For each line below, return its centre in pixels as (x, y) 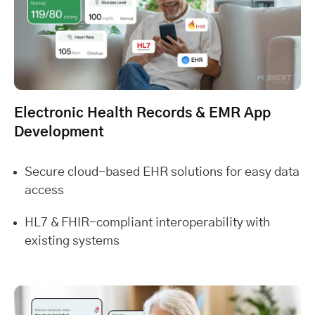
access (44, 190)
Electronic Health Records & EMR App (142, 113)
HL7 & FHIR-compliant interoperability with (147, 223)
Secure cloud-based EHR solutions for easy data (162, 172)
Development (59, 132)
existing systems (72, 241)
